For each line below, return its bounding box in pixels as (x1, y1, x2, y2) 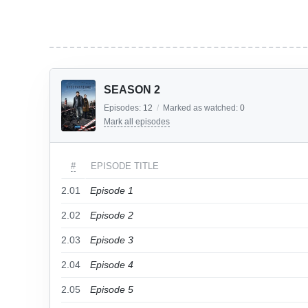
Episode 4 (90, 259, 133, 270)
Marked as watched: (163, 103, 240, 113)
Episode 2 (90, 210, 133, 221)
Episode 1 (90, 185, 133, 196)
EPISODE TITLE (91, 161, 159, 171)
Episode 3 (90, 234, 133, 245)
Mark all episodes (104, 117, 170, 126)
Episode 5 (90, 284, 133, 295)
